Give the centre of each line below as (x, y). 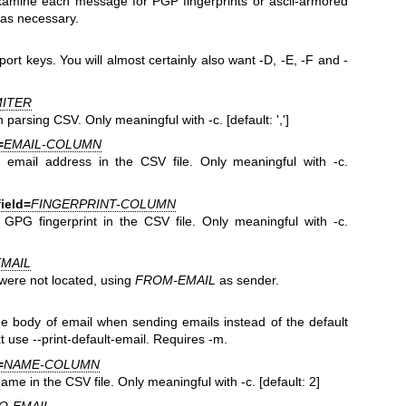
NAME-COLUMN (51, 364)
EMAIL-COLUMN (52, 145)
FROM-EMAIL (176, 280)
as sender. (248, 280)
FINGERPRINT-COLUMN (103, 203)
